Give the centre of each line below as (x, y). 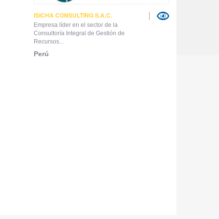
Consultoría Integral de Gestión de (79, 33)
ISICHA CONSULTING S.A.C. (73, 15)
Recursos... (48, 41)
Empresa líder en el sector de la (76, 25)
